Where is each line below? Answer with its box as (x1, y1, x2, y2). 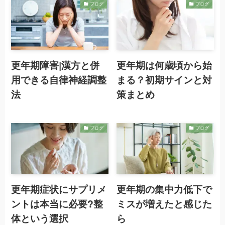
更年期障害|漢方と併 (11, 58, 100, 72)
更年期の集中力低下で (117, 182, 212, 196)
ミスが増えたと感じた (117, 196, 212, 211)
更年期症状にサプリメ (11, 182, 107, 196)
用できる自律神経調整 (11, 72, 107, 87)
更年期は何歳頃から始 (117, 58, 212, 72)
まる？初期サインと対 (117, 72, 212, 87)
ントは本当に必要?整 (11, 196, 103, 211)
